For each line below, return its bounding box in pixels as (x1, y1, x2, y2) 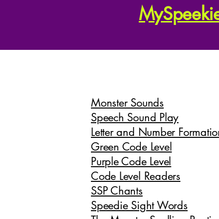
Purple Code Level (91, 154, 172, 168)
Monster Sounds (91, 95, 164, 109)
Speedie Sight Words (91, 198, 188, 212)
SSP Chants (91, 183, 143, 197)
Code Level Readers (91, 169, 181, 183)
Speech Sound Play (91, 110, 179, 124)
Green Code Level (91, 139, 172, 153)
